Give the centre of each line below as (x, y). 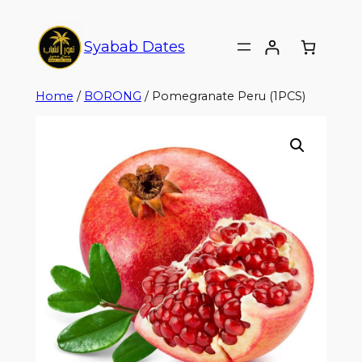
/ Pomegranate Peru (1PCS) (223, 96)
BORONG (112, 96)
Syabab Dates (134, 46)
